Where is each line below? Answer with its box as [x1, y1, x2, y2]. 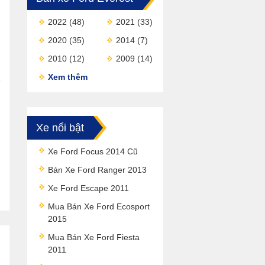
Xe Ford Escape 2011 [48, 183, 129, 193]
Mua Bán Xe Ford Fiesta [48, 232, 140, 242]
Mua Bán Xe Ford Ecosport [48, 202, 150, 211]
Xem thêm [48, 72, 88, 82]
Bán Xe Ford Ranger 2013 [48, 165, 147, 174]
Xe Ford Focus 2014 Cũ [48, 147, 138, 156]
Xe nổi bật [36, 122, 84, 134]
